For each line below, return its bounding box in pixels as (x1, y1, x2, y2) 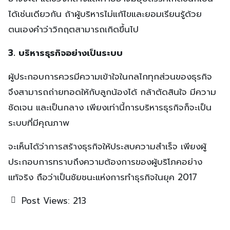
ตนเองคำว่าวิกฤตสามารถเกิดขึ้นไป (8, 22, 139, 36)
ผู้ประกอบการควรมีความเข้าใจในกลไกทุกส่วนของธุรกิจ (8, 69, 212, 83)
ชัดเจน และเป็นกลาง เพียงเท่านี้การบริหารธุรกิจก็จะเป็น (8, 100, 212, 114)
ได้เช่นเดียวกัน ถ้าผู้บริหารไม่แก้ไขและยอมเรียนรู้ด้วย (8, 7, 202, 21)
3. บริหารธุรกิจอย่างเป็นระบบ (8, 46, 123, 60)
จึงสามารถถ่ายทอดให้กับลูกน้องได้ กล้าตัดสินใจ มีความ (8, 85, 216, 99)
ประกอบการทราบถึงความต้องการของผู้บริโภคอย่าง (8, 155, 202, 168)
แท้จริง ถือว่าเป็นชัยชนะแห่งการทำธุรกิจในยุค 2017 (8, 170, 197, 184)
